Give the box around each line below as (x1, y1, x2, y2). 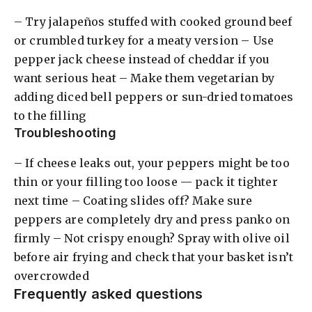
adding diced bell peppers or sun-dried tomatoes (14, 89, 294, 104)
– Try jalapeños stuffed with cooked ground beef (14, 14, 292, 29)
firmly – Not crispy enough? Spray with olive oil (14, 231, 290, 245)
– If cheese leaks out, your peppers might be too (14, 155, 290, 170)
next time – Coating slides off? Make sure (14, 193, 253, 208)
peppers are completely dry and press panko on (14, 212, 290, 226)
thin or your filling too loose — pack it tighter (14, 174, 278, 189)
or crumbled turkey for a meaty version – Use (14, 33, 274, 47)
